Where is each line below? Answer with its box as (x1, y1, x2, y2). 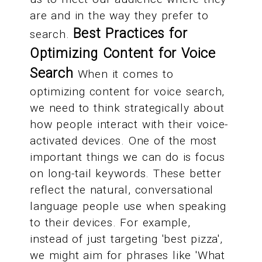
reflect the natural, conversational (30, 183, 214, 197)
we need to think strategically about (30, 101, 225, 115)
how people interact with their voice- (30, 118, 229, 132)
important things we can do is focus (30, 150, 225, 164)
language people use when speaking (30, 199, 226, 213)
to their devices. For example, (30, 216, 191, 230)
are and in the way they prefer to (30, 9, 209, 23)
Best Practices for (73, 26, 188, 42)
